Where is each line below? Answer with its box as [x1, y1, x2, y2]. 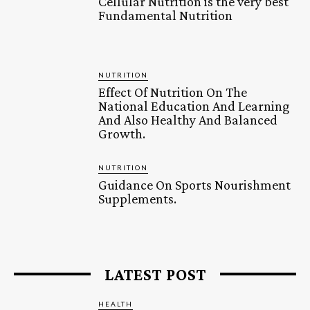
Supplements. [98, 191, 177, 207]
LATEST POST [104, 264, 206, 284]
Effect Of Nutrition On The [98, 84, 248, 100]
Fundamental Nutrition [98, 8, 233, 24]
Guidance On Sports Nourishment [98, 177, 291, 193]
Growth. [98, 126, 146, 142]
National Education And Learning [98, 98, 290, 114]
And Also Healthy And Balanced [98, 112, 278, 128]
